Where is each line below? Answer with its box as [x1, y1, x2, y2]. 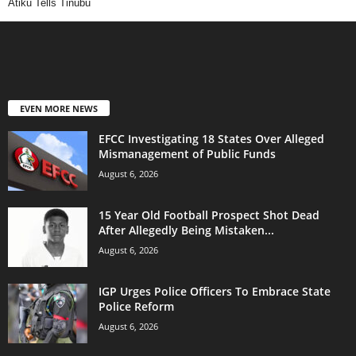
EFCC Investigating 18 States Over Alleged [99, 131, 324, 147]
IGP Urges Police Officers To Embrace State [99, 284, 331, 300]
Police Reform [99, 299, 174, 315]
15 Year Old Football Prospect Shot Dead [99, 207, 319, 223]
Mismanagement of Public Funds [99, 146, 276, 162]
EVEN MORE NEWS [20, 103, 98, 115]
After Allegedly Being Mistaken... [99, 222, 274, 238]
